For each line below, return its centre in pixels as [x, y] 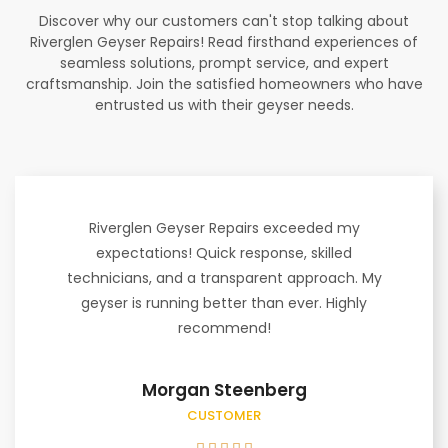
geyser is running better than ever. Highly [224, 302]
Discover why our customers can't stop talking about [224, 20]
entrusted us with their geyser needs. [224, 104]
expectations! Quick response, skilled [224, 252]
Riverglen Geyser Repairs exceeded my [224, 227]
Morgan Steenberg [224, 389]
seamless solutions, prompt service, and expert [224, 62]
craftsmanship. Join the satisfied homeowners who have [224, 83]
